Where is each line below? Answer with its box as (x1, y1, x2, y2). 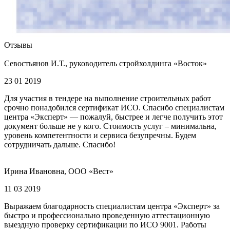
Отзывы (4, 41, 32, 50)
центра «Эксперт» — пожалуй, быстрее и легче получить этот (4, 112, 223, 122)
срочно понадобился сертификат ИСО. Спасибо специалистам (4, 103, 224, 112)
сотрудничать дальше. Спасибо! (4, 140, 116, 149)
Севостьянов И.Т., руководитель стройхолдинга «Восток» (4, 59, 207, 68)
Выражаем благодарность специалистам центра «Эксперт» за (4, 202, 220, 211)
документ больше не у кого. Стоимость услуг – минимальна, (4, 122, 217, 131)
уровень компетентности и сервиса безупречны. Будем (4, 131, 196, 140)
